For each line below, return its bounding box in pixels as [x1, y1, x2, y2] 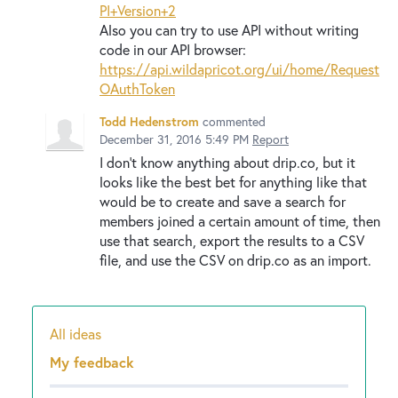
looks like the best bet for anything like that [99, 171, 367, 191]
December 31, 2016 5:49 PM [99, 130, 249, 147]
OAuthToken [99, 78, 175, 98]
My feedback [50, 352, 134, 371]
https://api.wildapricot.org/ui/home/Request [99, 59, 379, 78]
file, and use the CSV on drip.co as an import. [99, 250, 371, 269]
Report [252, 130, 289, 147]
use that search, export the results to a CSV [99, 230, 364, 250]
